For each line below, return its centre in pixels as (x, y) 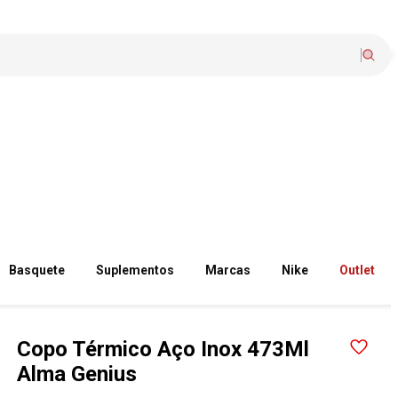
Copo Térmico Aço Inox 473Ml (163, 349)
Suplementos (135, 270)
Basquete (37, 270)
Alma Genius (77, 374)
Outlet (358, 270)
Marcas (228, 270)
